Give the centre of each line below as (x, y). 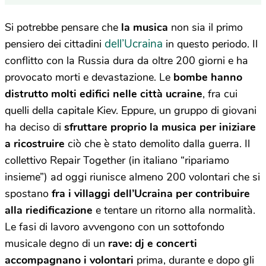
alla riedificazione (49, 210)
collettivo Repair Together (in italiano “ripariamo (117, 160)
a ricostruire (35, 144)
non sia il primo (205, 27)
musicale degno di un (56, 243)
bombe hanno (208, 77)
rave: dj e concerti (153, 243)
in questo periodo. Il (210, 44)
